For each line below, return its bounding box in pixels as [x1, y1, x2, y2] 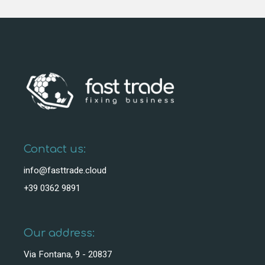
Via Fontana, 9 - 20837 [24, 247, 112, 261]
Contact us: [24, 143, 86, 155]
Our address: [24, 227, 95, 239]
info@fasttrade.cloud [24, 163, 106, 177]
